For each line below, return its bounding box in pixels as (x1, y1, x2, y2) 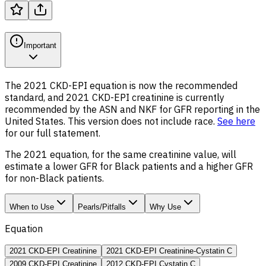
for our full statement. (5, 126, 100, 139)
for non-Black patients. (5, 172, 104, 184)
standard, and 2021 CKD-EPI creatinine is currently (5, 91, 224, 103)
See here (217, 115, 255, 127)
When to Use (9, 202, 54, 211)
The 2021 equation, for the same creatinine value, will (5, 148, 236, 160)
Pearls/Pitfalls (78, 202, 126, 211)
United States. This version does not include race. (5, 115, 217, 127)
